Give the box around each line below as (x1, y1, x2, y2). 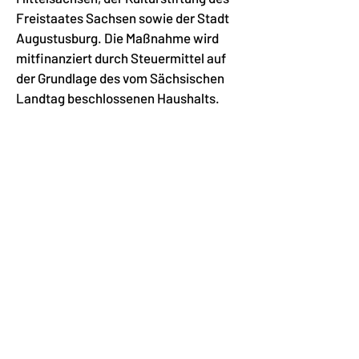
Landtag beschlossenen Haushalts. (16, 90, 220, 106)
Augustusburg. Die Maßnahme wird (16, 30, 219, 46)
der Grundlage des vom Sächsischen (16, 70, 224, 86)
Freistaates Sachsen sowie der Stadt (16, 10, 229, 26)
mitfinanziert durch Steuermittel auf (16, 50, 226, 66)
